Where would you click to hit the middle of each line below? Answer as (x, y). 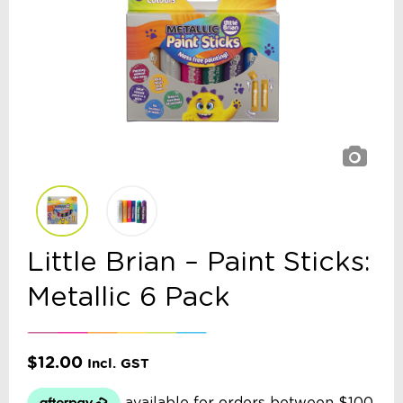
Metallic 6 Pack (129, 298)
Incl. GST (118, 364)
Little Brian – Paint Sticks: (199, 263)
